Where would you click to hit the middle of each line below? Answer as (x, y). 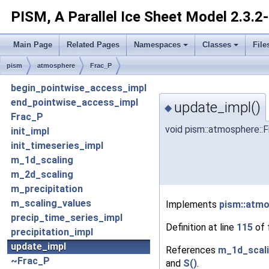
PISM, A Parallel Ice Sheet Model (119, 17)
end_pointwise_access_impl (74, 102)
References (192, 250)
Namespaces (157, 45)
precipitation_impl (52, 232)
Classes (217, 45)
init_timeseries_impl (57, 146)
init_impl (30, 131)
